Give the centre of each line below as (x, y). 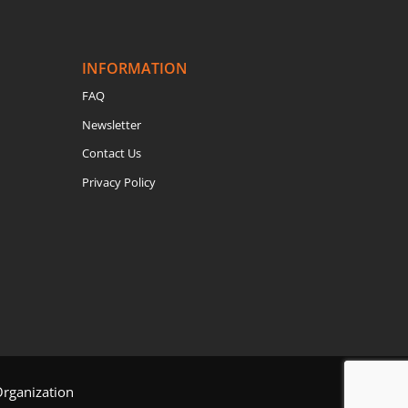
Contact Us (112, 153)
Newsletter (112, 124)
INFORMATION (135, 69)
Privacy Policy (119, 182)
